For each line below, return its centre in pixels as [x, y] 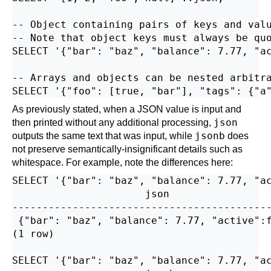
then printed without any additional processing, [113, 122]
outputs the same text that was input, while [103, 136]
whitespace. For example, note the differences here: [122, 162]
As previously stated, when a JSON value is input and [127, 109]
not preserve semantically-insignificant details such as [127, 149]
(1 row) [33, 234]
